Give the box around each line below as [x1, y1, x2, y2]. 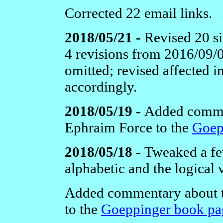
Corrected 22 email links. [65, 4, 212, 21]
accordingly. [65, 78, 137, 95]
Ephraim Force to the [65, 119, 192, 135]
